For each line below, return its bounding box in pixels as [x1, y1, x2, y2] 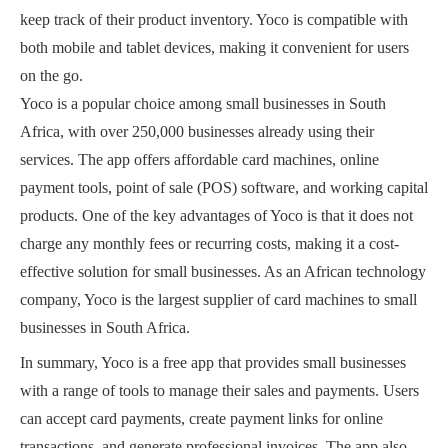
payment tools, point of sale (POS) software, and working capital [20, 179, 428, 197]
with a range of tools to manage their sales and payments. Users [20, 382, 419, 400]
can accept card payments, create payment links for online [20, 410, 383, 428]
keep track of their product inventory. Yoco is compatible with [20, 11, 408, 29]
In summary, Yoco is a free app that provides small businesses [20, 354, 406, 372]
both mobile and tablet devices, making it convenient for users [20, 39, 409, 57]
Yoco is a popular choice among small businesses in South [20, 95, 386, 113]
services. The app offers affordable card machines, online [20, 151, 379, 169]
